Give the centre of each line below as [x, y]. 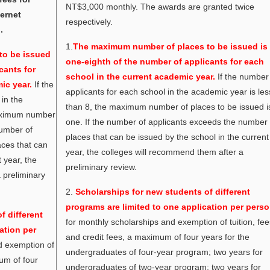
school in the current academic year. [141, 77]
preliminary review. [102, 167]
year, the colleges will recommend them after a [155, 152]
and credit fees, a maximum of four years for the [158, 237]
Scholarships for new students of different [163, 192]
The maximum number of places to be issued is [171, 46]
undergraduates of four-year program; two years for [165, 252]
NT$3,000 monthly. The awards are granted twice [160, 7]
